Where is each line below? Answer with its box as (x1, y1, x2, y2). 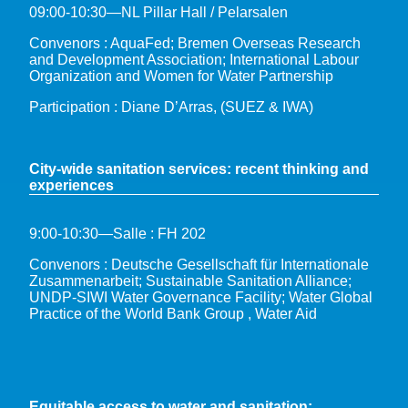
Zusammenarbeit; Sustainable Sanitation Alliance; (29, 272, 352, 289)
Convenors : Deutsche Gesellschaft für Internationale (29, 256, 369, 272)
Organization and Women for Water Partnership (29, 67, 333, 84)
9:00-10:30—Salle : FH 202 (29, 225, 206, 241)
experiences (29, 177, 114, 193)
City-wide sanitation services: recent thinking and (29, 160, 369, 177)
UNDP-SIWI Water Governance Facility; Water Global (29, 289, 372, 305)
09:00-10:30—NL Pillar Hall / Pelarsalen (29, 4, 288, 20)
